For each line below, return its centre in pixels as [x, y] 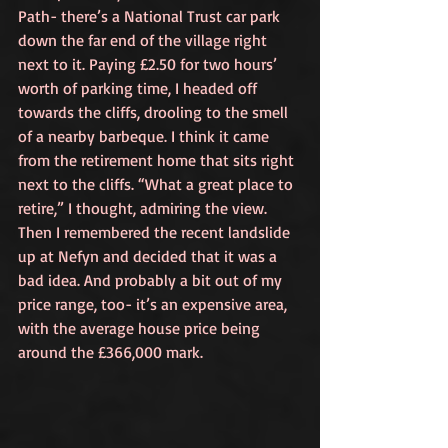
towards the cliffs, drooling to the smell [155, 112]
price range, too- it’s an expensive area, [154, 304]
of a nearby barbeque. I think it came [145, 136]
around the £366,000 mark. [110, 352]
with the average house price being [141, 328]
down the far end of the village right [144, 40]
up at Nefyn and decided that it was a [149, 256]
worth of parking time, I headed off [139, 88]
